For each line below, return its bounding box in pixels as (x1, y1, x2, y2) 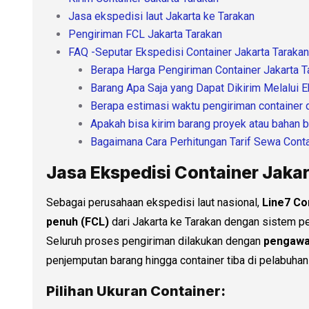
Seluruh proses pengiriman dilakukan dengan (46, 234, 263, 248)
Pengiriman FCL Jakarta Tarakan (68, 27, 222, 41)
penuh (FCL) (46, 215, 109, 228)
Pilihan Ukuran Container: (46, 282, 226, 299)
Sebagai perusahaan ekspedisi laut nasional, (46, 195, 262, 209)
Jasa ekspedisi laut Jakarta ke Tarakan (68, 9, 255, 23)
